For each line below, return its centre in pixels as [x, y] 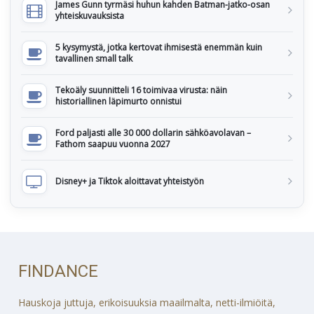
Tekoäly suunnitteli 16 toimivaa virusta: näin [141, 90]
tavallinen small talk [94, 59]
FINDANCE [59, 271]
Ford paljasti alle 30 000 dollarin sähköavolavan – [153, 133]
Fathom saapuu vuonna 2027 [113, 144]
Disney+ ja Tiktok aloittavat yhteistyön [130, 182]
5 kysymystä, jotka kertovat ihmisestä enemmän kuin [159, 48]
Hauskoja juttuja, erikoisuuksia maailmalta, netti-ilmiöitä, [147, 302]
